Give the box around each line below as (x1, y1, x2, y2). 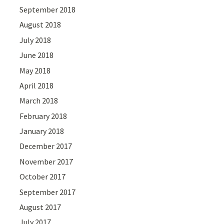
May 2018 (19, 65, 51, 75)
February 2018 (19, 110, 67, 121)
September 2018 (19, 4, 76, 14)
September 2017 (19, 186, 76, 197)
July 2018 (19, 34, 51, 45)
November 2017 (19, 156, 73, 166)
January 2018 (19, 126, 64, 136)
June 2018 (19, 50, 54, 60)
